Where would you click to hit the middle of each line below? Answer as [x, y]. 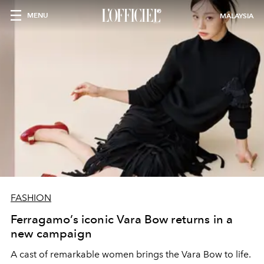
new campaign [51, 233]
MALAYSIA [237, 16]
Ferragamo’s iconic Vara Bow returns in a [122, 219]
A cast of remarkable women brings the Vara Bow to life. [131, 254]
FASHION [31, 198]
